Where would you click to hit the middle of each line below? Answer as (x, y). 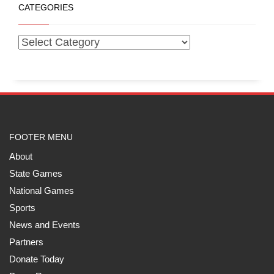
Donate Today (37, 259)
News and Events (45, 224)
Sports (22, 207)
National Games (42, 190)
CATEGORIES (46, 7)
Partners (26, 242)
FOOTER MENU (41, 137)
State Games (36, 173)
